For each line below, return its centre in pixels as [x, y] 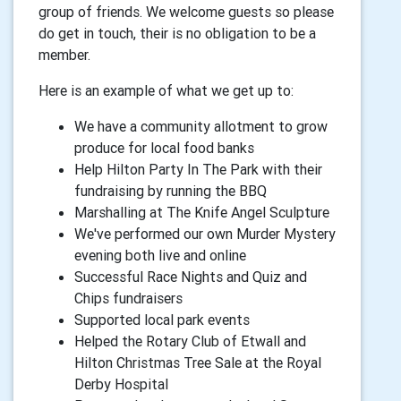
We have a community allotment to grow [201, 126]
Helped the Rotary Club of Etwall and [190, 341]
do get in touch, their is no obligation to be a [177, 33]
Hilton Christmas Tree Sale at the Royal [198, 363]
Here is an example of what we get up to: [166, 90]
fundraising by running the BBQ [171, 191]
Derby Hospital [121, 384]
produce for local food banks [164, 148]
